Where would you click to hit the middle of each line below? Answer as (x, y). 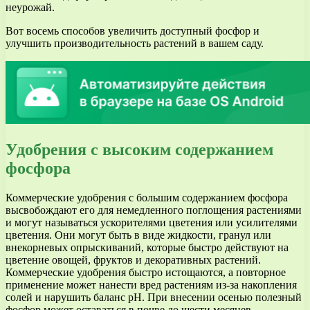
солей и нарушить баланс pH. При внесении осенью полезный (154, 297)
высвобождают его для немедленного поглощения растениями (154, 210)
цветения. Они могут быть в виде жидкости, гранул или (138, 235)
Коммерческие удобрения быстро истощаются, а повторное (146, 272)
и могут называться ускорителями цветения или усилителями (152, 222)
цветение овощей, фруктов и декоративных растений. (133, 259)
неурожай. (30, 8)
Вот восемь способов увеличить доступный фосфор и (133, 31)
